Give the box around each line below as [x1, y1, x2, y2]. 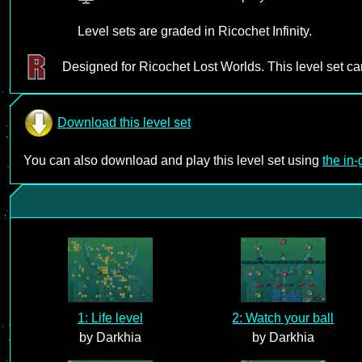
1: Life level [77, 311, 143, 325]
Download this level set [57, 116, 191, 129]
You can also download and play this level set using [23, 154, 322, 167]
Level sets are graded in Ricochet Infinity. [78, 24, 312, 38]
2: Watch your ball [232, 311, 335, 325]
